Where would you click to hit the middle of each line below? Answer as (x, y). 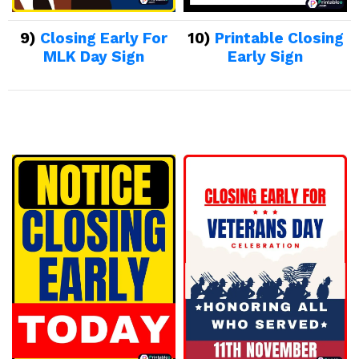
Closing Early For (104, 38)
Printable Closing (279, 38)
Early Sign (265, 56)
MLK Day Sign (94, 56)
